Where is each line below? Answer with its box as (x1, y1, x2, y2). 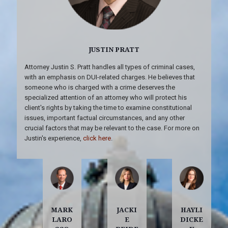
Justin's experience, (24, 134, 83, 142)
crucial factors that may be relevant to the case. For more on (24, 124, 199, 132)
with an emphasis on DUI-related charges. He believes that (24, 73, 195, 81)
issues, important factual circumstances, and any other (24, 113, 185, 122)
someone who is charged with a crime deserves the (24, 83, 175, 91)
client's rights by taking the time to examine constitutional (24, 103, 192, 111)
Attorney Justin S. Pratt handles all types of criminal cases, (24, 63, 195, 71)
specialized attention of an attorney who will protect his (24, 93, 187, 101)
